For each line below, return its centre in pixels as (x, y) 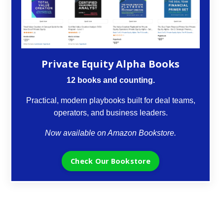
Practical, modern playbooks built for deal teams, (110, 100)
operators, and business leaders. (110, 112)
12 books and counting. (110, 80)
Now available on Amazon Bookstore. (110, 133)
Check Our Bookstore (110, 161)
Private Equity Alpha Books (110, 64)
